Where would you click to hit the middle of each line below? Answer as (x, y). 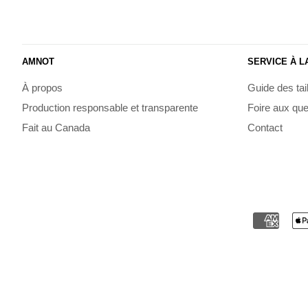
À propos (42, 88)
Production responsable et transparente (110, 108)
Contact (265, 127)
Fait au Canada (56, 127)
